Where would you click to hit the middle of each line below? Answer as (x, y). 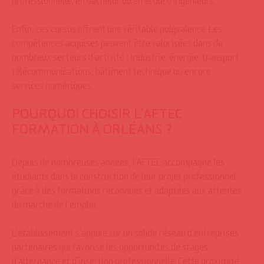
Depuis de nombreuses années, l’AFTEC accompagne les (118, 164)
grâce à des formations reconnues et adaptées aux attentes (127, 193)
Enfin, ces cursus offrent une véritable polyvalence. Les (117, 31)
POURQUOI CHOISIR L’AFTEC (97, 117)
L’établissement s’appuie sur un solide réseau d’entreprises (125, 235)
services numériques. (52, 88)
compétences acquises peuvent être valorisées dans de (117, 45)
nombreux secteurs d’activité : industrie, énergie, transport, (127, 60)
